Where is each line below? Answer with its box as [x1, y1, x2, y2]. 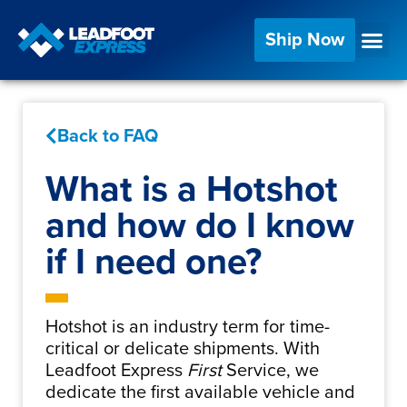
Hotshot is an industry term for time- [45, 316, 330, 338]
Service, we [222, 360, 319, 382]
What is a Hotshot [45, 167, 338, 211]
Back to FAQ [57, 125, 158, 147]
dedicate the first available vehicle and [45, 382, 355, 403]
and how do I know [45, 203, 354, 247]
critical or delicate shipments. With [45, 338, 320, 360]
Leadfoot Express [45, 360, 183, 382]
